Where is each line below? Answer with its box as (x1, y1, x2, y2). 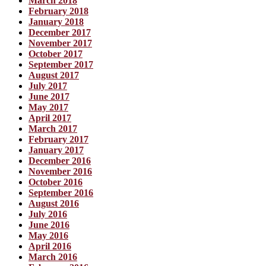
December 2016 (28, 156, 91, 166)
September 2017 (28, 59, 93, 70)
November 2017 (28, 38, 92, 49)
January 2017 (28, 145, 84, 156)
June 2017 (28, 91, 69, 102)
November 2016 (28, 166, 92, 177)
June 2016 (28, 220, 69, 230)
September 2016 (28, 188, 93, 198)
